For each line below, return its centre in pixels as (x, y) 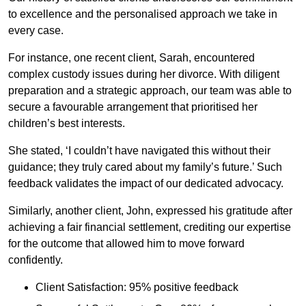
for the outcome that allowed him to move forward (126, 244)
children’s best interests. (67, 124)
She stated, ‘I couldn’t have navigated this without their (139, 151)
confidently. (36, 260)
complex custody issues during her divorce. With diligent (144, 74)
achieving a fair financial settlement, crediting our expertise (150, 227)
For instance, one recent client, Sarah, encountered (131, 58)
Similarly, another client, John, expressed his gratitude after (150, 211)
